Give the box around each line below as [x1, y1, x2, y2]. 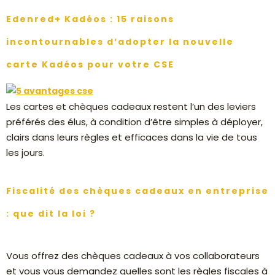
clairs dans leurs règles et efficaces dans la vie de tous [6, 131, 257, 144]
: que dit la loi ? [6, 207, 96, 220]
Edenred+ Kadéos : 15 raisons [6, 13, 174, 26]
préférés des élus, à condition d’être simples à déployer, [6, 115, 263, 129]
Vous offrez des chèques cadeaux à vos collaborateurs [6, 249, 260, 263]
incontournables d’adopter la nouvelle [6, 36, 234, 48]
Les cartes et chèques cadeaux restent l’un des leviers [6, 100, 256, 114]
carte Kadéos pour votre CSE [6, 58, 177, 71]
